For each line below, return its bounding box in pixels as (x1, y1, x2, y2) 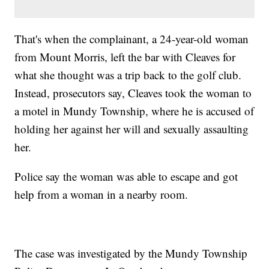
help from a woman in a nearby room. (14, 186, 189, 202)
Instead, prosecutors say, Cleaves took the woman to (14, 85, 252, 100)
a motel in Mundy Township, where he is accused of (14, 103, 255, 118)
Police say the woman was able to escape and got (14, 168, 238, 184)
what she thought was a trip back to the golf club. (14, 67, 242, 82)
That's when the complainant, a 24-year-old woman (14, 31, 249, 46)
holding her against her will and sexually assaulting (14, 121, 249, 136)
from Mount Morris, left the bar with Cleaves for (14, 49, 236, 64)
